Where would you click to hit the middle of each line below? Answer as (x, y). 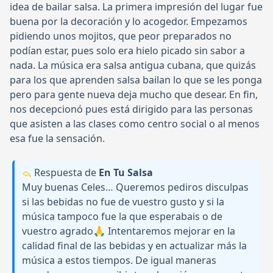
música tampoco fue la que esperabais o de (122, 217)
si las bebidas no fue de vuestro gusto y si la (123, 202)
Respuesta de (65, 173)
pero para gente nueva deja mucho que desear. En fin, (134, 95)
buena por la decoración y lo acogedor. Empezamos (129, 22)
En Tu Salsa (126, 173)
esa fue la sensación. (57, 139)
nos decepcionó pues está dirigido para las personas (131, 109)
